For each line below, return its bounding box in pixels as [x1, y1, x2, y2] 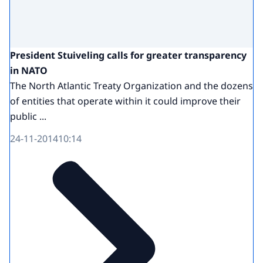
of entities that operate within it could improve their [10, 94, 241, 107]
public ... [10, 109, 46, 123]
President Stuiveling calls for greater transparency [10, 48, 247, 62]
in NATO [10, 63, 48, 77]
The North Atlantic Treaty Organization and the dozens [10, 79, 253, 92]
